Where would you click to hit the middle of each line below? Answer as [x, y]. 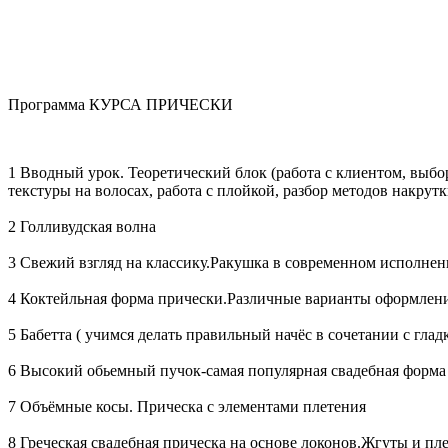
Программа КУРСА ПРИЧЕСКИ [120, 104]
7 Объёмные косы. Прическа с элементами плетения [187, 406]
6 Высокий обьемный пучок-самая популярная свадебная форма [227, 370]
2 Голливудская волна [82, 226]
